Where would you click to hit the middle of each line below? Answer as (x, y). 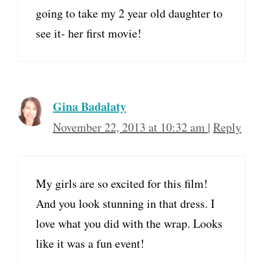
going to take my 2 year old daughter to (129, 14)
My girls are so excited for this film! (122, 184)
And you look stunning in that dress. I (125, 204)
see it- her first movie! (89, 33)
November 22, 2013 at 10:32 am (130, 127)
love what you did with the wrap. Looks (129, 224)
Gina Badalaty (90, 107)
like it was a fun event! (90, 244)
